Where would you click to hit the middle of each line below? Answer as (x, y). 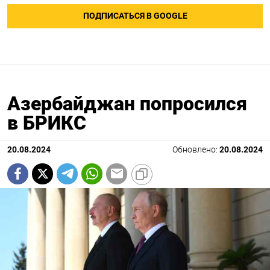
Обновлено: (196, 149)
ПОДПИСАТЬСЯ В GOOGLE (135, 16)
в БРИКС (47, 123)
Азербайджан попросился (127, 103)
